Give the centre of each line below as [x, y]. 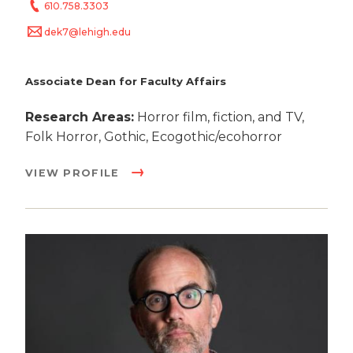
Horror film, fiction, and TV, [219, 117]
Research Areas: [80, 117]
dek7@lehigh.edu [87, 32]
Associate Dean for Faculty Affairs [126, 81]
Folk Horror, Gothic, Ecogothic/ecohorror [154, 137]
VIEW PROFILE [74, 173]
